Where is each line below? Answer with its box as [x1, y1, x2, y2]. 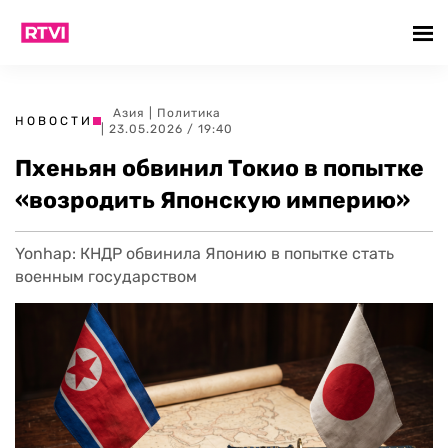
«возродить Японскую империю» [15, 186, 410, 214]
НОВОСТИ [15, 114, 93, 128]
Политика [157, 106, 221, 120]
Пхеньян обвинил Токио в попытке [15, 154, 424, 182]
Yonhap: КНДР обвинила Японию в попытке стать [15, 244, 394, 263]
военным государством [15, 267, 197, 286]
